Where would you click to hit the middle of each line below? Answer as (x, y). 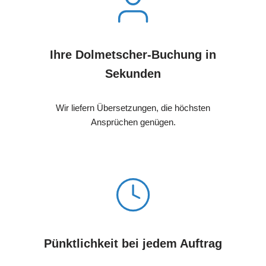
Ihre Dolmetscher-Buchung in (133, 54)
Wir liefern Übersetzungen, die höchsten (133, 107)
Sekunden (133, 73)
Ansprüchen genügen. (133, 122)
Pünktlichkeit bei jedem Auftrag (133, 243)
